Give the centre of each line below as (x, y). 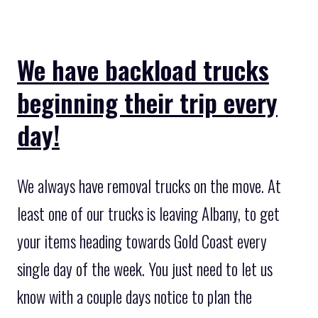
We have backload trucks (143, 69)
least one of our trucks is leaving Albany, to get (148, 213)
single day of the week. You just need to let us (145, 269)
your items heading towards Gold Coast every (142, 241)
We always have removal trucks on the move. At (149, 186)
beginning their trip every (147, 102)
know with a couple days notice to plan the (135, 296)
